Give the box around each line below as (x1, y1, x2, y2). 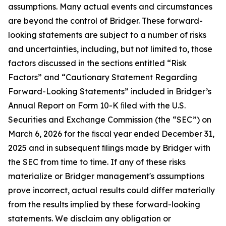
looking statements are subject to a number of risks (8, 30, 206, 40)
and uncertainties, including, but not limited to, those (8, 44, 212, 54)
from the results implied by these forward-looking (8, 199, 200, 209)
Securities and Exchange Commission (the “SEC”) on (8, 115, 211, 125)
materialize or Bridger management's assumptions (8, 171, 204, 181)
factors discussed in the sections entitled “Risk (8, 58, 187, 68)
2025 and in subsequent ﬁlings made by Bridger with (8, 143, 210, 153)
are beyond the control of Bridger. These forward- (8, 16, 203, 26)
